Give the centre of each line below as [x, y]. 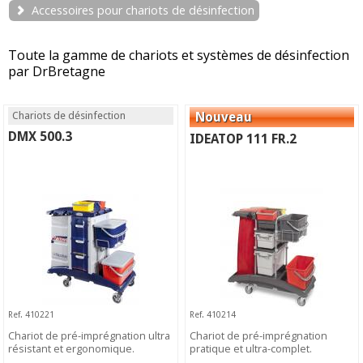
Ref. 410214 [213, 314]
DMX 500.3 [41, 136]
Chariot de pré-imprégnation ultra [90, 336]
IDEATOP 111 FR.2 [243, 139]
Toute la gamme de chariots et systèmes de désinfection [179, 56]
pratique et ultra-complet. [251, 349]
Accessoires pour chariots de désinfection [143, 11]
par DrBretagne [57, 72]
